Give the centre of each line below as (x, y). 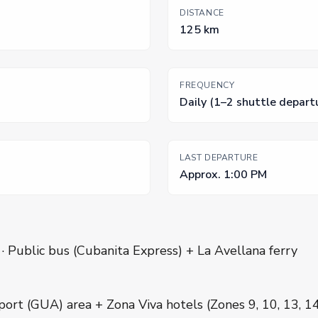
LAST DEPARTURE (219, 158)
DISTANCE (202, 13)
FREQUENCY (207, 86)
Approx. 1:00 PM (223, 175)
